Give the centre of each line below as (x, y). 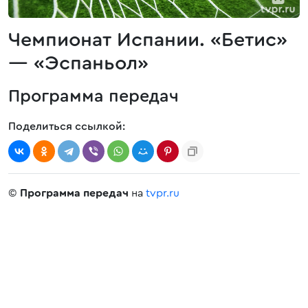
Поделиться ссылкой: (67, 126)
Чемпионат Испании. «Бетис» (148, 40)
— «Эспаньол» (78, 64)
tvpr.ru (163, 193)
